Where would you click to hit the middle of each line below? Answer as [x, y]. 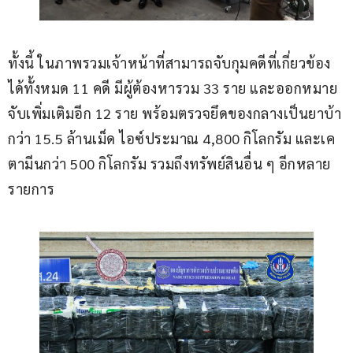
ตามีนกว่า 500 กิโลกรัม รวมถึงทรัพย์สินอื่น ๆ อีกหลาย [169, 163]
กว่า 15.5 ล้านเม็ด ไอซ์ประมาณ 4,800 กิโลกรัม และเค [171, 138]
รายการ [31, 188]
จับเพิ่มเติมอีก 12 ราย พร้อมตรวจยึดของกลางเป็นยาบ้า [175, 113]
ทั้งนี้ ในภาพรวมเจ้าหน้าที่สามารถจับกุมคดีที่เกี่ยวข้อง [169, 62]
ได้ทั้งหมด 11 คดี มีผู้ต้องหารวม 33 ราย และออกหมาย [173, 87]
